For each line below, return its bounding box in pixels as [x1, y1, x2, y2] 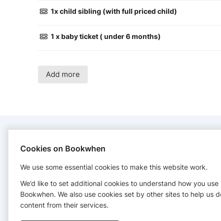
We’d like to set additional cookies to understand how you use [20, 179, 219, 187]
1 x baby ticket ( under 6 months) [49, 32, 161, 41]
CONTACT [31, 143, 77, 153]
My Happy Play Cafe [44, 169, 106, 177]
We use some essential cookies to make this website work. [20, 162, 208, 171]
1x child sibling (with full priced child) [49, 7, 178, 16]
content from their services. [20, 201, 109, 209]
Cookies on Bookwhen [20, 143, 106, 153]
